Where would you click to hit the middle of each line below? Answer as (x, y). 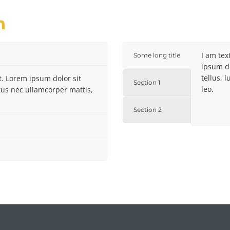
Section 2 (148, 110)
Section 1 (147, 82)
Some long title (157, 55)
